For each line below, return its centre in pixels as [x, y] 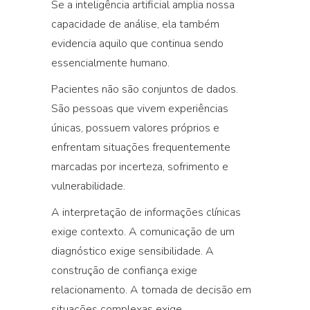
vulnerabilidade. [88, 186]
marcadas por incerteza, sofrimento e [140, 167]
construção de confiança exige [124, 271]
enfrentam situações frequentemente [141, 147]
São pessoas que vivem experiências [140, 109]
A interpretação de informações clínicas [146, 212]
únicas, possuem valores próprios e [135, 128]
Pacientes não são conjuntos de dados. [145, 89]
